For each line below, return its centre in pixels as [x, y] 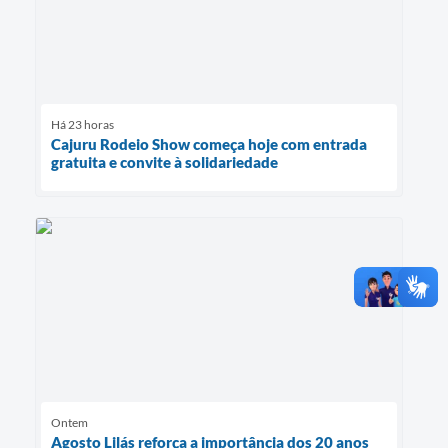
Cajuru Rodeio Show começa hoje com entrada [209, 143]
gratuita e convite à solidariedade [164, 161]
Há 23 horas [82, 124]
